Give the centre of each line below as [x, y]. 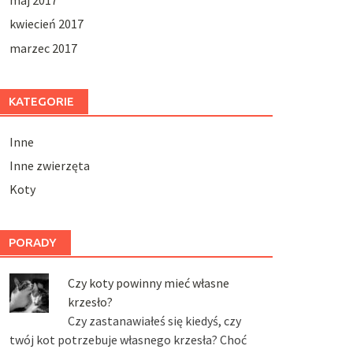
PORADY [32, 243]
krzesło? [90, 302]
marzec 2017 [43, 48]
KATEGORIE [41, 101]
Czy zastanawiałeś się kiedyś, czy [154, 321]
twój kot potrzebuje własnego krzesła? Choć [128, 340]
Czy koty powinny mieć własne [148, 283]
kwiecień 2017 [46, 24]
